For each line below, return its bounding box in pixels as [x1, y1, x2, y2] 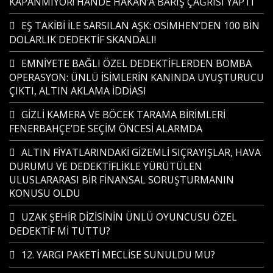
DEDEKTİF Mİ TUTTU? [9, 224, 110, 238]
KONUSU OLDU [9, 186, 80, 200]
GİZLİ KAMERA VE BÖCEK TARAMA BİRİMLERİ [21, 108, 225, 121]
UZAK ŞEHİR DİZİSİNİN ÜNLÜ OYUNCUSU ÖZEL [21, 210, 237, 224]
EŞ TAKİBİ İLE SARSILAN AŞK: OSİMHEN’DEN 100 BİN [21, 19, 260, 32]
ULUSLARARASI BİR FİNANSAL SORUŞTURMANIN [9, 173, 234, 186]
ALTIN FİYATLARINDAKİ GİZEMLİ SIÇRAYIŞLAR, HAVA [21, 146, 261, 159]
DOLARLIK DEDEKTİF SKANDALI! [9, 33, 156, 46]
